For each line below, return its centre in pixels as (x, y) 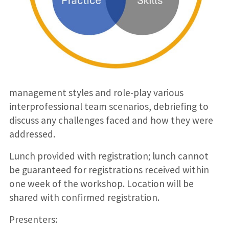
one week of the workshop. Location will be (101, 184)
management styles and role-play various (96, 93)
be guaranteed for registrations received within (109, 170)
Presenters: (33, 220)
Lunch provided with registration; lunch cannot (109, 156)
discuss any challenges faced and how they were (111, 120)
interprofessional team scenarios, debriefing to (109, 107)
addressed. (32, 134)
